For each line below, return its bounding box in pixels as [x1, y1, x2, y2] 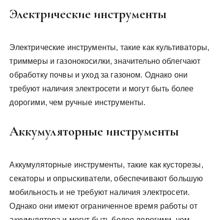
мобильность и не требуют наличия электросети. [9, 188, 190, 196]
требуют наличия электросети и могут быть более [9, 84, 194, 93]
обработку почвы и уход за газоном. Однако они [9, 71, 188, 79]
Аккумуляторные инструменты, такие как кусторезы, [9, 161, 203, 169]
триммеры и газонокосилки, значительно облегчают [9, 57, 201, 65]
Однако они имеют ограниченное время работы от [9, 202, 198, 210]
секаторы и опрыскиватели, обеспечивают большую [9, 174, 203, 183]
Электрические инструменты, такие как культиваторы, [9, 43, 209, 52]
